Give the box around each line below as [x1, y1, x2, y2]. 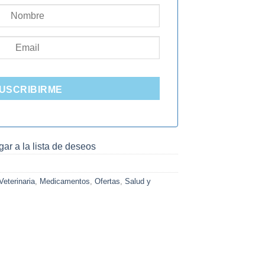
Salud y [125, 177, 151, 186]
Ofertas [95, 177, 120, 186]
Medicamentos [40, 177, 90, 186]
